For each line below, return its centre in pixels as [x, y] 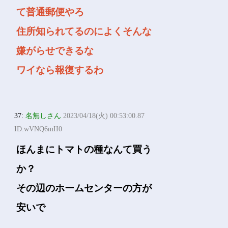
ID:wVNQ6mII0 [38, 129]
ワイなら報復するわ [60, 70]
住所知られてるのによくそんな [84, 31]
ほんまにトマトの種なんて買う [84, 149]
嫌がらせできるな [55, 51]
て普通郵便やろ [50, 12]
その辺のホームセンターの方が [84, 188]
